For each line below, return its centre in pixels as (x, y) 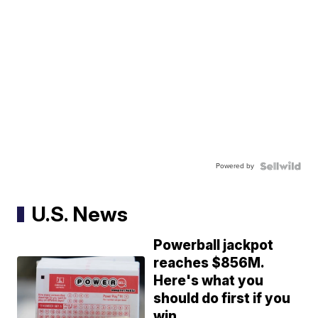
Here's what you (209, 281)
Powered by (235, 166)
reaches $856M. (209, 263)
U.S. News (80, 214)
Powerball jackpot (214, 246)
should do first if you (222, 299)
